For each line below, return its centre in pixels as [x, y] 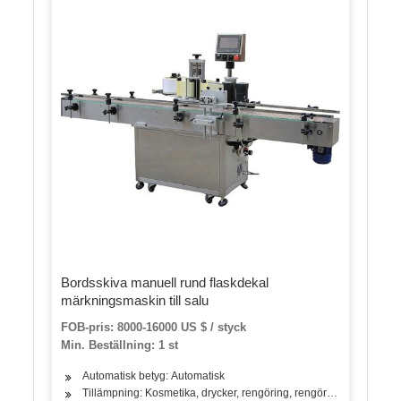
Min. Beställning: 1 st [120, 345]
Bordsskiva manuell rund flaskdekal [165, 282]
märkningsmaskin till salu [135, 300]
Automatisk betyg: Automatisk [154, 375]
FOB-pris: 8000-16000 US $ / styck [154, 327]
